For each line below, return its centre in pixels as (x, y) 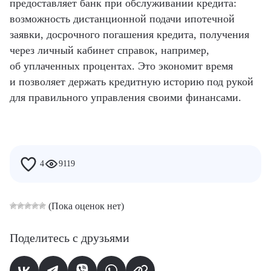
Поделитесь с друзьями (70, 237)
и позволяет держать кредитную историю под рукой (132, 81)
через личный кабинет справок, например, (109, 50)
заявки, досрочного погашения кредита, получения (129, 34)
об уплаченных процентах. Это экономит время (121, 66)
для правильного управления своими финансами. (126, 97)
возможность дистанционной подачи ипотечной (122, 18)
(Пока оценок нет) (85, 206)
